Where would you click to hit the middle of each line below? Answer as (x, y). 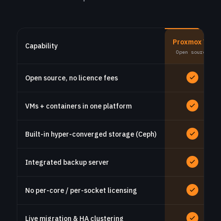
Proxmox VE (192, 42)
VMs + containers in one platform (78, 106)
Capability (41, 46)
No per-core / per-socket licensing (81, 190)
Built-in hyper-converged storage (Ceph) (91, 134)
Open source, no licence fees (72, 78)
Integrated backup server (67, 162)
